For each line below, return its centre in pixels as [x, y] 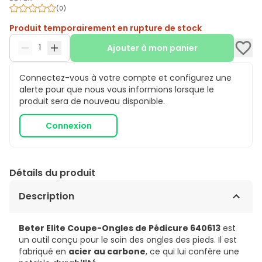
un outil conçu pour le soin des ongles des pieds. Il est [128, 239]
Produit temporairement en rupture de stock [106, 28]
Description [46, 196]
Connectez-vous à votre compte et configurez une [125, 77]
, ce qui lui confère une [192, 251]
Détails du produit [52, 173]
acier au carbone [107, 251]
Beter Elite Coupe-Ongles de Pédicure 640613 [120, 228]
